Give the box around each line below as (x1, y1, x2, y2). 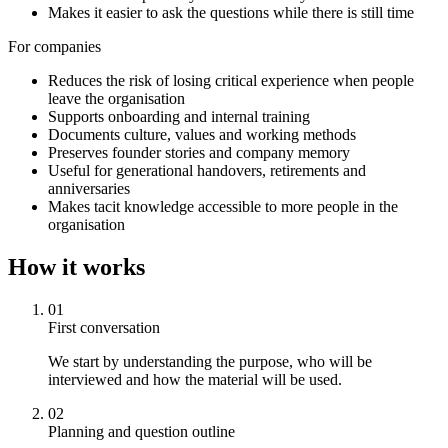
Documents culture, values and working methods (48, 126, 356, 144)
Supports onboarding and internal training (48, 108, 310, 126)
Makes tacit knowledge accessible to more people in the (48, 198, 398, 216)
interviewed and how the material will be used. (48, 371, 342, 389)
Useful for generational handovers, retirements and (48, 162, 366, 180)
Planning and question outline (48, 423, 235, 441)
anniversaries (48, 180, 130, 198)
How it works (8, 254, 145, 281)
